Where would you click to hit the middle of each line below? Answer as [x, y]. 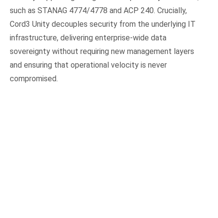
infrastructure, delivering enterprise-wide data [88, 38]
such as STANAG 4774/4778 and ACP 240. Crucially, [99, 10]
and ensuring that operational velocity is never [89, 65]
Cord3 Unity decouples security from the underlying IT [103, 24]
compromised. [34, 79]
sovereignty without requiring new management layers [102, 51]
